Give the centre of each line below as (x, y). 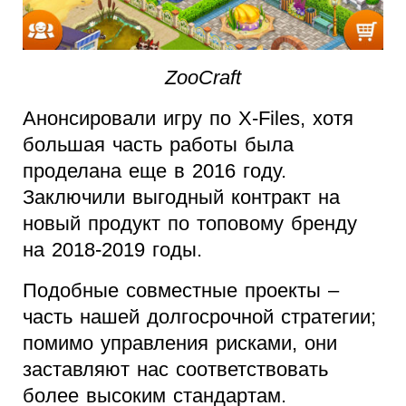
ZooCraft (203, 77)
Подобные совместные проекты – (181, 290)
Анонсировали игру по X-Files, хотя (188, 118)
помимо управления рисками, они (180, 343)
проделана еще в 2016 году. (155, 170)
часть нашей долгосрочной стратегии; (199, 316)
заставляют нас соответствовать (175, 369)
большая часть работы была (158, 144)
